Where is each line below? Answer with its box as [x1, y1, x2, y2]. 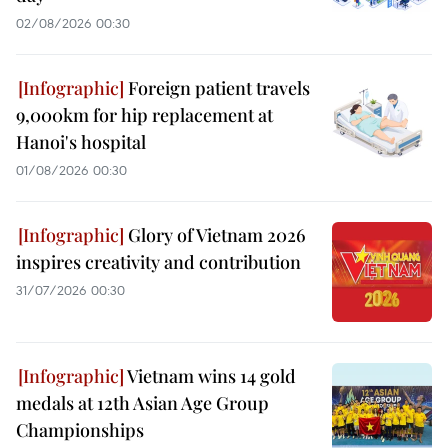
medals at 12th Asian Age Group [16, 390, 269, 415]
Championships [16, 417, 144, 442]
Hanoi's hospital [16, 129, 146, 154]
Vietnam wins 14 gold [124, 363, 296, 388]
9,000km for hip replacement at [16, 102, 273, 127]
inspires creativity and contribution [16, 249, 301, 274]
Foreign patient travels [124, 75, 310, 100]
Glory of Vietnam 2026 [124, 222, 306, 247]
